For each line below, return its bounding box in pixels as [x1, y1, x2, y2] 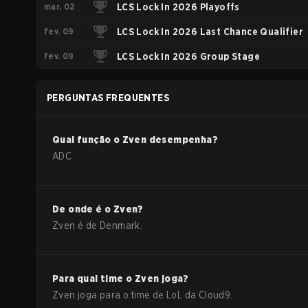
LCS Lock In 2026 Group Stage [116, 51, 260, 62]
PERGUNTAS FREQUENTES [47, 92, 169, 103]
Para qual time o [52, 273, 135, 284]
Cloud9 [198, 289, 231, 300]
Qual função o [52, 134, 122, 145]
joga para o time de [75, 289, 167, 300]
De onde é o [52, 203, 113, 214]
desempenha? [146, 134, 219, 145]
